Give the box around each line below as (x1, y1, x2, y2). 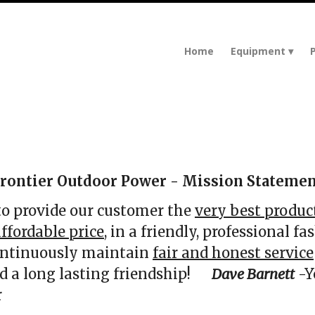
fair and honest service (153, 243, 314, 262)
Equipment (231, 44, 285, 58)
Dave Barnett (212, 264, 295, 283)
